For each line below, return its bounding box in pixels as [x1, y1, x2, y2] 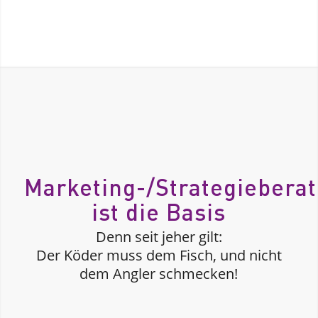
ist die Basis [92, 194, 226, 227]
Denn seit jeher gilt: [95, 226, 222, 246]
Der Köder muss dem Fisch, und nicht [35, 245, 282, 265]
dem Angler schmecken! [79, 263, 238, 283]
